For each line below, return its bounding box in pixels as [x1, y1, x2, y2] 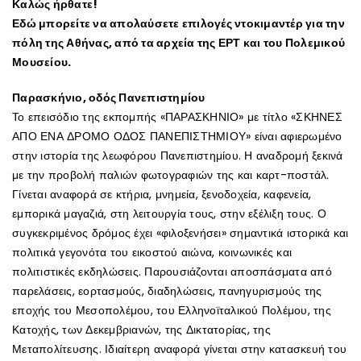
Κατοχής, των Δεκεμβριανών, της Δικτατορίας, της [12, 321, 271, 338]
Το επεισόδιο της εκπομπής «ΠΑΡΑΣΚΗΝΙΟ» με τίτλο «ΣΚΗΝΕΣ [12, 108, 342, 125]
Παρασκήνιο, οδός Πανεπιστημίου [12, 89, 205, 106]
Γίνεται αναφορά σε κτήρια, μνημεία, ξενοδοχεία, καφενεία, [12, 185, 312, 202]
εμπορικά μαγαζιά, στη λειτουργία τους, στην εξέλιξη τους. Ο [12, 205, 326, 222]
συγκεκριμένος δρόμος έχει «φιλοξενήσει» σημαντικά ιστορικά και [12, 224, 349, 241]
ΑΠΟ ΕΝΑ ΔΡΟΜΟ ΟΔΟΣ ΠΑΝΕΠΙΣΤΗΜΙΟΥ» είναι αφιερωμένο [12, 127, 342, 144]
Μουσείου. [12, 53, 72, 70]
